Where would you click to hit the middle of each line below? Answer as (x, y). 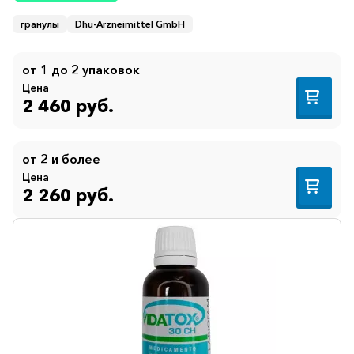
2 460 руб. (68, 106)
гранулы (40, 24)
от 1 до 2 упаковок (81, 69)
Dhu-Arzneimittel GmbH (130, 24)
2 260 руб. (68, 196)
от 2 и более (61, 158)
